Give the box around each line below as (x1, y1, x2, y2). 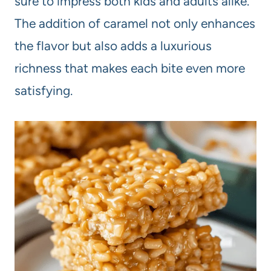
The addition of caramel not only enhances (15, 16, 255, 31)
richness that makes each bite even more (15, 60, 245, 76)
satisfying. (15, 83, 73, 99)
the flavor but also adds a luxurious (15, 38, 212, 54)
